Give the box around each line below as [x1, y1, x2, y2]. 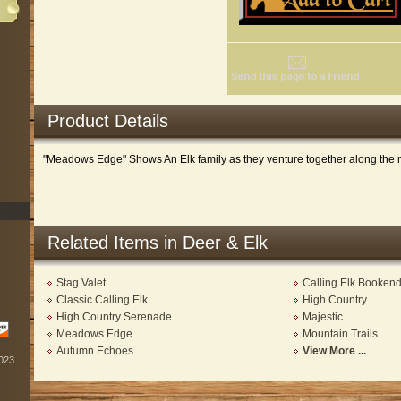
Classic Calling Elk [56, 294, 148, 306]
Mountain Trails [303, 328, 378, 340]
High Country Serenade [56, 311, 172, 323]
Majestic [303, 311, 343, 323]
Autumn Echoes [56, 345, 133, 357]
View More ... [303, 345, 366, 357]
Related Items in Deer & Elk [47, 233, 268, 252]
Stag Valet [56, 277, 106, 289]
